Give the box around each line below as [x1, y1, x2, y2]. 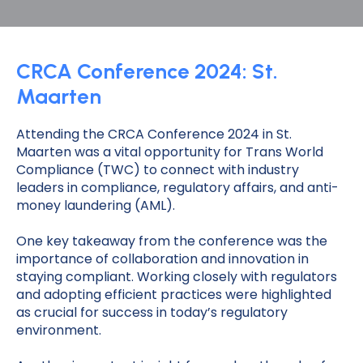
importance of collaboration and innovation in [16, 249, 309, 268]
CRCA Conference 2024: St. [16, 58, 278, 84]
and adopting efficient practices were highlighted [16, 284, 331, 304]
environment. [16, 320, 101, 340]
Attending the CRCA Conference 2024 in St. [16, 124, 292, 143]
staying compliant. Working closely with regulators [16, 267, 337, 286]
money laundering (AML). [16, 195, 178, 215]
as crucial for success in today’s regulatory [16, 302, 288, 322]
